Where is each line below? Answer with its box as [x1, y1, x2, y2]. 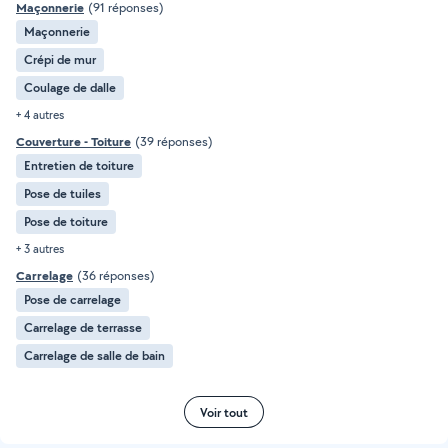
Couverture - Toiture [16, 133, 131, 150]
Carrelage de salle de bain [24, 347, 165, 364]
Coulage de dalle [24, 79, 116, 96]
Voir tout [200, 403, 248, 421]
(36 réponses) [77, 267, 155, 284]
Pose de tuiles [24, 185, 101, 202]
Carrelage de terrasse [24, 319, 142, 336]
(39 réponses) [135, 133, 213, 150]
